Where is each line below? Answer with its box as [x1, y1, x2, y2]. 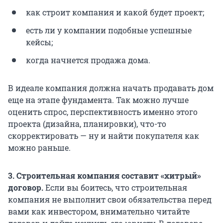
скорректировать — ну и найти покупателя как [8, 130, 199, 141]
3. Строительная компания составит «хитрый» [8, 170, 201, 181]
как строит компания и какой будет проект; [26, 6, 204, 17]
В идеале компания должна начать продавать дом [8, 82, 214, 93]
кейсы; [26, 36, 53, 47]
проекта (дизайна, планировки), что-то [8, 118, 166, 129]
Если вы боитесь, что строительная [45, 182, 187, 193]
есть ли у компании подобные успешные [26, 24, 192, 35]
